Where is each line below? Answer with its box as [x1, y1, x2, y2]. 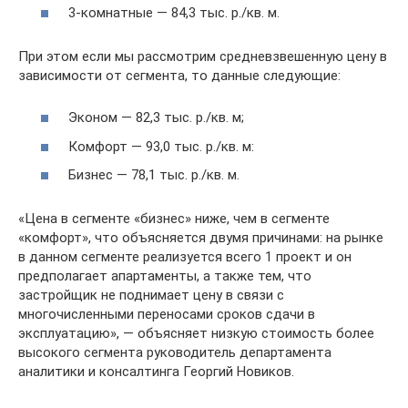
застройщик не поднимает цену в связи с [18, 287, 284, 303]
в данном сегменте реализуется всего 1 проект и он [18, 249, 352, 265]
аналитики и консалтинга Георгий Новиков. [18, 363, 294, 380]
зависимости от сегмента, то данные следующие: [18, 66, 341, 84]
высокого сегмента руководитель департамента [18, 344, 331, 361]
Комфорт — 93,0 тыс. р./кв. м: [68, 138, 254, 155]
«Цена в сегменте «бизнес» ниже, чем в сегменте [18, 210, 330, 227]
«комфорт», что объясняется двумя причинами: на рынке [18, 229, 383, 246]
